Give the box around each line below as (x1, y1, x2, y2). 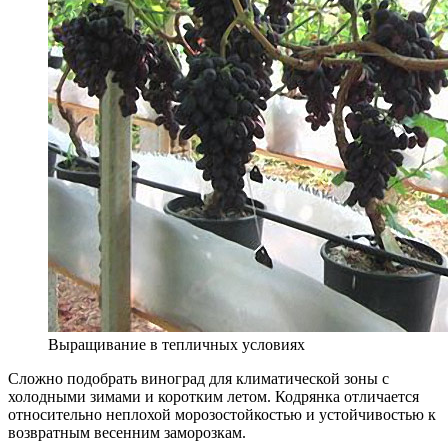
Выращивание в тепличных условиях (48, 335, 305, 353)
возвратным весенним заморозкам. (8, 423, 246, 441)
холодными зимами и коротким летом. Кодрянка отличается (8, 387, 419, 405)
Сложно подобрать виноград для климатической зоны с (8, 369, 389, 387)
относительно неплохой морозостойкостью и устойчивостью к (8, 405, 436, 423)
